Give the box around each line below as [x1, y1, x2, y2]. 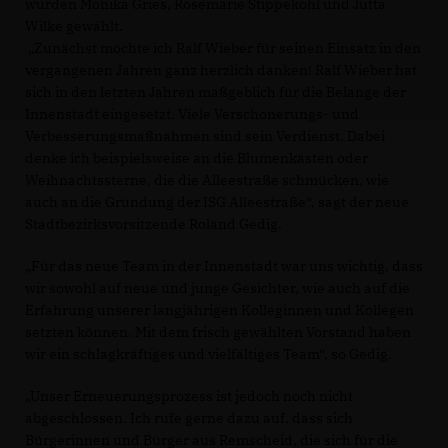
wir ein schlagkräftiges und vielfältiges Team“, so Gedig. [25, 345, 395, 364]
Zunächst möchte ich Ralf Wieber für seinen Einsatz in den [25, 39, 421, 58]
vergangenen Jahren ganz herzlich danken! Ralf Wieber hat [25, 61, 417, 80]
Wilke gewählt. [25, 17, 123, 36]
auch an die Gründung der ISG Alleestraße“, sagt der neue [25, 193, 409, 212]
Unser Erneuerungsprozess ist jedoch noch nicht [25, 387, 353, 406]
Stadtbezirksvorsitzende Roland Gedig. [25, 215, 285, 234]
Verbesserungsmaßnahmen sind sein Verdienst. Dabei [25, 127, 385, 146]
